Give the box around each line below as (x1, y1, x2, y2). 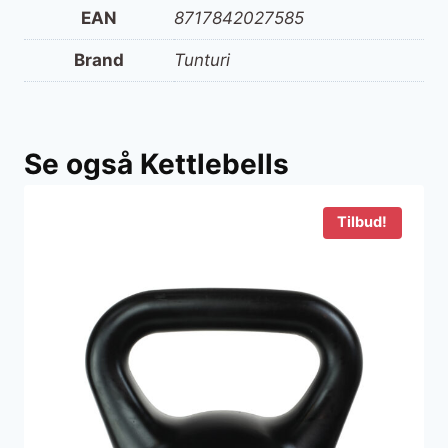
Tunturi (174, 49, 230, 70)
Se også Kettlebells (24, 147, 289, 182)
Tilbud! (337, 213, 388, 232)
